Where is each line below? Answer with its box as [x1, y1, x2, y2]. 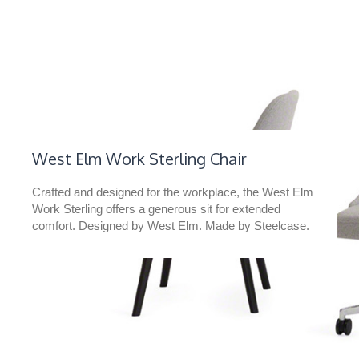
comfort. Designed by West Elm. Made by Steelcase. [32, 219, 309, 232]
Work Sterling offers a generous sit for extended [32, 202, 280, 216]
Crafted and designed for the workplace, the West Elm [32, 185, 313, 199]
